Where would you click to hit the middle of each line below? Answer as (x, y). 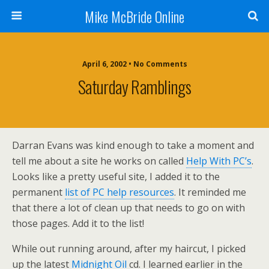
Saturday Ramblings (134, 86)
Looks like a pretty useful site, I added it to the (116, 177)
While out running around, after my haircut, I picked (129, 249)
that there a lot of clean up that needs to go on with (128, 208)
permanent (38, 192)
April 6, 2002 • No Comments (134, 64)
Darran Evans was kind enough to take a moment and (133, 145)
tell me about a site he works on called (99, 161)
